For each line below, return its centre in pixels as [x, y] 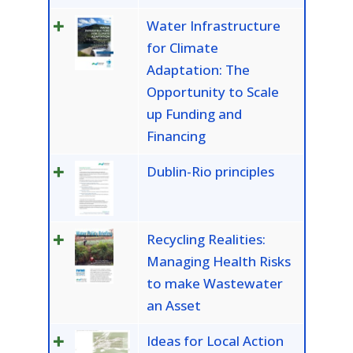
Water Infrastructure [213, 26]
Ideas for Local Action [215, 341]
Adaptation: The [198, 70]
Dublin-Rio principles [210, 172]
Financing [176, 136]
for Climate [182, 48]
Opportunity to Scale [212, 92]
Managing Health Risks [218, 262]
